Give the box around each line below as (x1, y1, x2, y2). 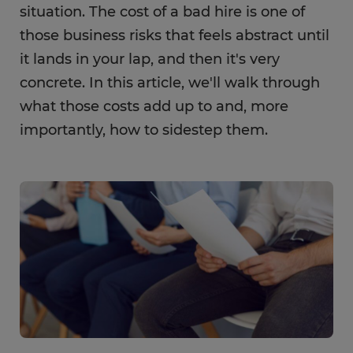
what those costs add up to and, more (20, 98, 288, 115)
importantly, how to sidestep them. (20, 121, 268, 139)
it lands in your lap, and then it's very (20, 50, 280, 68)
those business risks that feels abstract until (20, 27, 329, 44)
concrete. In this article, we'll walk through (20, 74, 320, 91)
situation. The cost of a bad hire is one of (20, 3, 305, 20)
